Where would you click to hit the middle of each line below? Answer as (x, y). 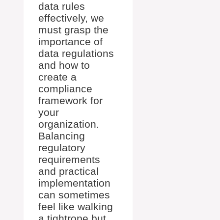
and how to (64, 65)
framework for (70, 100)
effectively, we (71, 18)
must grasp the (73, 30)
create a (57, 77)
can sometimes (74, 195)
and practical (69, 171)
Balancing (62, 136)
